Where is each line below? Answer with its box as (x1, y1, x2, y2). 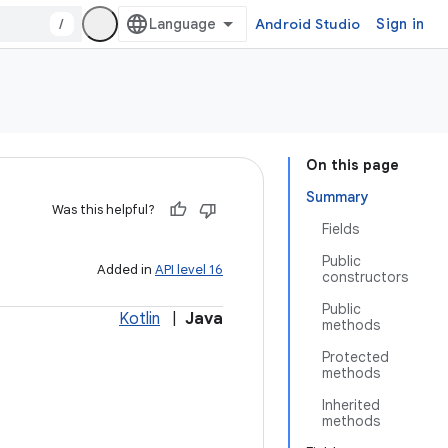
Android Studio (254, 15, 361, 33)
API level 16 (155, 261, 223, 278)
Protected (322, 348, 389, 366)
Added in (97, 261, 155, 278)
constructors (322, 268, 408, 286)
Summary (306, 188, 369, 206)
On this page (306, 156, 399, 174)
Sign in (376, 15, 424, 33)
